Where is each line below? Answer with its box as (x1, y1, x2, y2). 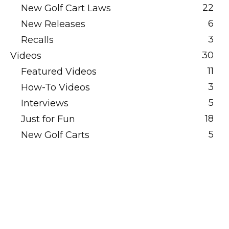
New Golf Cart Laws (21, 3, 111, 14)
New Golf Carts (21, 129, 89, 141)
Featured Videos (21, 66, 97, 77)
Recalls (21, 34, 54, 45)
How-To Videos (21, 82, 90, 93)
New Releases (21, 18, 85, 30)
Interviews (21, 98, 68, 109)
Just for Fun (21, 113, 75, 125)
